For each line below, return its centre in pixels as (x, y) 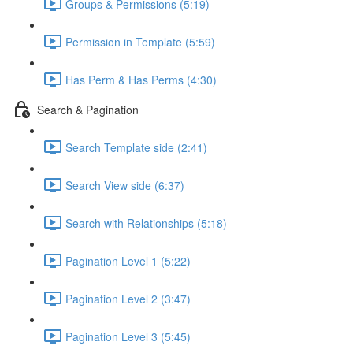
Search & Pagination (88, 109)
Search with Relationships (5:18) (146, 223)
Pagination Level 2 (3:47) (128, 298)
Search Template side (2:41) (136, 147)
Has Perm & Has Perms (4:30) (141, 79)
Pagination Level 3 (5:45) (128, 336)
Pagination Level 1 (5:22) (128, 260)
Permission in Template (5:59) (140, 41)
